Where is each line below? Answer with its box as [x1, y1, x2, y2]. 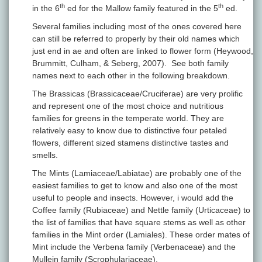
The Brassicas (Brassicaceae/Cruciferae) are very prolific [32, 89, 243, 99]
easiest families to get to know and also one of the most [32, 181, 237, 191]
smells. [32, 150, 58, 160]
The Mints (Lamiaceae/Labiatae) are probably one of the [32, 168, 242, 178]
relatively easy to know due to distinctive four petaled [32, 126, 227, 136]
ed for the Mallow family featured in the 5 [65, 4, 218, 13]
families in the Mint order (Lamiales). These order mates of [32, 230, 250, 240]
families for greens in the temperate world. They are [32, 113, 224, 123]
